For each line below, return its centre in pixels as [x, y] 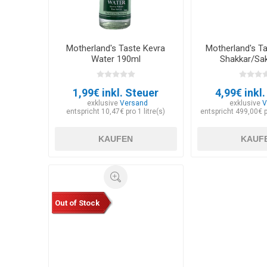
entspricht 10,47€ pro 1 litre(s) [116, 112]
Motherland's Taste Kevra [116, 49]
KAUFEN [116, 139]
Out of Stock [77, 203]
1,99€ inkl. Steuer [116, 93]
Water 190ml [116, 59]
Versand [133, 103]
